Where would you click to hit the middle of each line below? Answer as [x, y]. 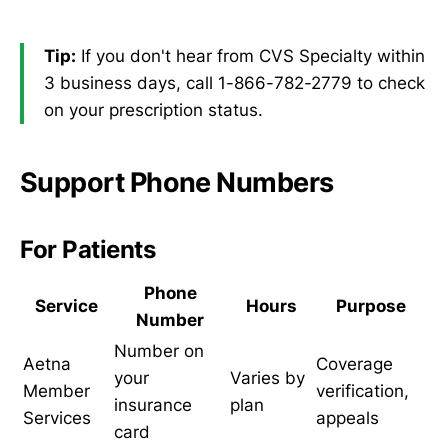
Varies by [267, 377]
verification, [362, 390]
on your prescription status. [153, 109]
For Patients [88, 250]
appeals [347, 417]
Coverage [354, 363]
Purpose [370, 305]
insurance [153, 404]
